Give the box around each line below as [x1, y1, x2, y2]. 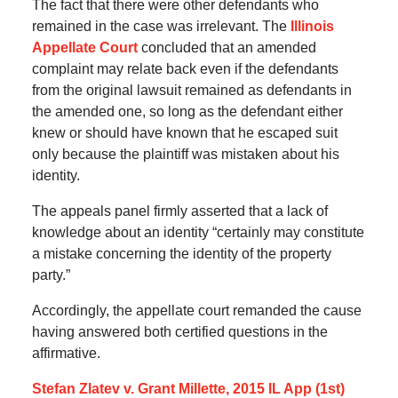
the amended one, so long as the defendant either [31, 104, 343, 120]
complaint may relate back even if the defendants [31, 61, 338, 77]
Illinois [290, 19, 334, 35]
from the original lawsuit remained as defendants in [31, 83, 352, 99]
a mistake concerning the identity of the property [31, 246, 331, 262]
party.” [31, 267, 70, 283]
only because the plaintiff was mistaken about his [31, 147, 339, 163]
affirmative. [31, 346, 100, 362]
